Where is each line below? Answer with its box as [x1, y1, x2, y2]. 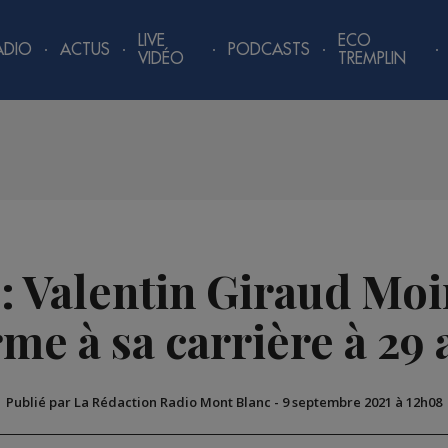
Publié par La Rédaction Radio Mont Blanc [6, 393, 271, 412]
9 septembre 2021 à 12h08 [282, 393, 442, 412]
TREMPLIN [338, 51, 407, 67]
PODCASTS [228, 42, 311, 58]
